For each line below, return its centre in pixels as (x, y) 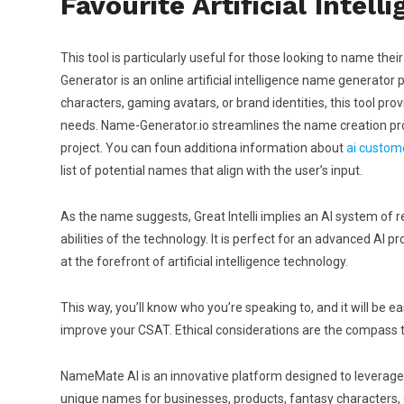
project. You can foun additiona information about (203, 148)
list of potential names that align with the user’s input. (211, 170)
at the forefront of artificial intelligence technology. (204, 262)
